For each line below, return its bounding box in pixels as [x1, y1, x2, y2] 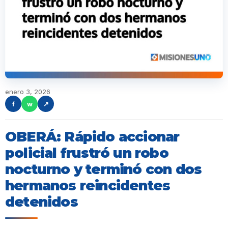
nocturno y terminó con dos [5, 161, 202, 178]
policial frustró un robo [5, 145, 168, 161]
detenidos [5, 193, 78, 210]
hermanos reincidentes [5, 177, 170, 194]
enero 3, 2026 [5, 88, 50, 96]
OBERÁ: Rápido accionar [5, 128, 180, 145]
